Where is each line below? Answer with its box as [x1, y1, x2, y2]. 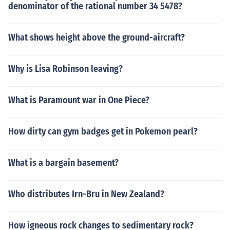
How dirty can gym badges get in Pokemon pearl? [8, 126, 198, 137]
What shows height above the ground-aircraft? [8, 32, 185, 43]
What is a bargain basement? [8, 157, 119, 168]
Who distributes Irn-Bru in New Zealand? [8, 188, 164, 200]
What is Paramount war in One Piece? [8, 94, 149, 106]
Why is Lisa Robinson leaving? [8, 63, 123, 74]
